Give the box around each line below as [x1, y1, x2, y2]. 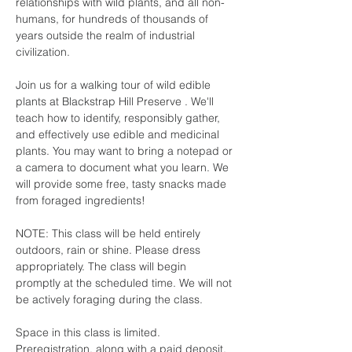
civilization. [16, 45, 70, 59]
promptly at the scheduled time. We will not [16, 276, 235, 290]
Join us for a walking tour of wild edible [16, 78, 214, 92]
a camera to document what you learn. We [16, 160, 232, 174]
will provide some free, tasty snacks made [16, 177, 229, 191]
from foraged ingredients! [16, 193, 152, 207]
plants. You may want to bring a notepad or [16, 144, 236, 158]
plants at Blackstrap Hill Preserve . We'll [16, 94, 217, 108]
